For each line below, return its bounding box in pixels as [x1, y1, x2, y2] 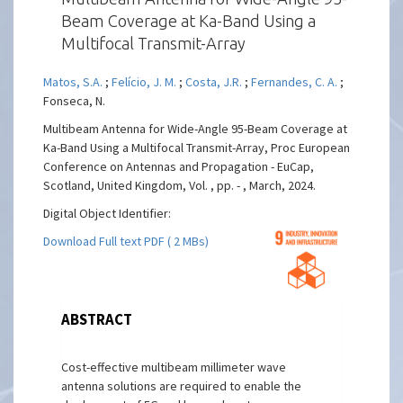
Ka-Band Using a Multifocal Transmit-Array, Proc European [43, 139, 351, 156]
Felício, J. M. [112, 74, 177, 90]
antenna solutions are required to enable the [61, 378, 302, 394]
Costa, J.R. [185, 74, 243, 90]
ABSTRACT [61, 309, 133, 329]
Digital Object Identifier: [43, 205, 172, 221]
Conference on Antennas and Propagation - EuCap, [43, 158, 315, 175]
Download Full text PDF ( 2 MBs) [43, 233, 210, 249]
